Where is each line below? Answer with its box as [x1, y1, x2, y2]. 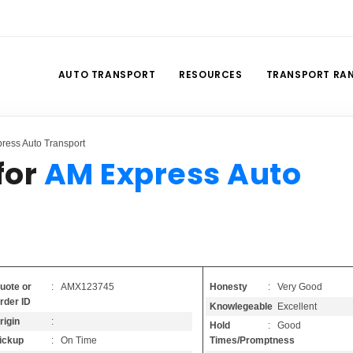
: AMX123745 [50, 281, 114, 293]
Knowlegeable [210, 300, 273, 312]
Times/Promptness [210, 334, 295, 346]
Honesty [210, 281, 248, 293]
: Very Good [268, 281, 323, 293]
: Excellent [268, 300, 318, 312]
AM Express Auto [43, 153, 302, 195]
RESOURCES [179, 68, 243, 82]
